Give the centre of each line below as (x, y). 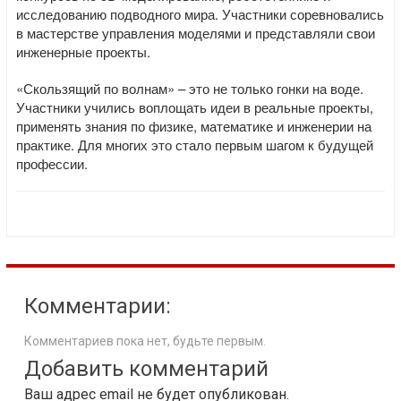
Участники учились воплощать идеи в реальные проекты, (195, 107)
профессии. (52, 163)
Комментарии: (98, 306)
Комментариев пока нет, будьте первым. (145, 341)
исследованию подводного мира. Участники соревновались (200, 14)
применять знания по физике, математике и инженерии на (194, 126)
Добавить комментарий (146, 369)
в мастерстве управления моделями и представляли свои (196, 33)
